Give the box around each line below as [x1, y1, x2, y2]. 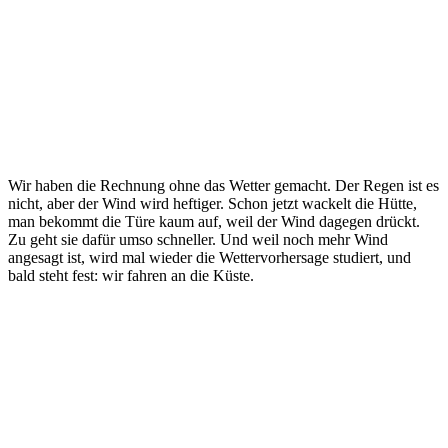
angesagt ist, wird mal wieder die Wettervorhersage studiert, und [8, 249, 411, 267]
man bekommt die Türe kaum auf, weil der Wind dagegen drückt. [8, 213, 420, 231]
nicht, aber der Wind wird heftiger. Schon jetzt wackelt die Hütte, [8, 195, 417, 213]
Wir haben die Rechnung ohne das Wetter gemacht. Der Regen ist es [8, 177, 439, 195]
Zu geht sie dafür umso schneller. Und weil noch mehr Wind [8, 231, 388, 249]
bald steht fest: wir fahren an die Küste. [8, 267, 254, 285]
